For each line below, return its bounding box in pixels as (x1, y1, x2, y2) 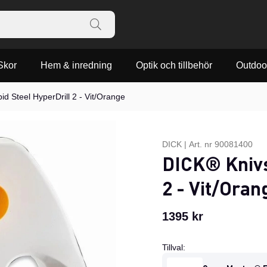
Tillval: (162, 243, 185, 253)
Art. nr (189, 139, 215, 150)
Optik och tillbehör (136, 60, 212, 71)
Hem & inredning (41, 60, 112, 71)
